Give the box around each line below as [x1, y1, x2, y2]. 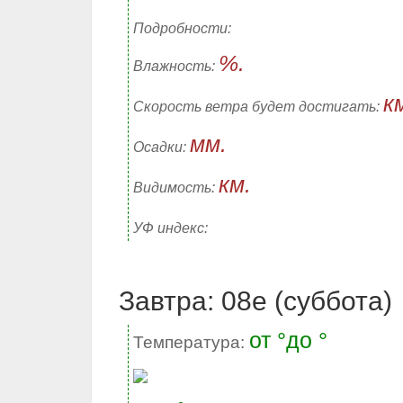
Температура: [133, 333, 249, 352]
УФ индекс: [133, 220, 208, 236]
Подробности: [133, 21, 231, 36]
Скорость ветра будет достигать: [133, 99, 383, 114]
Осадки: [133, 139, 190, 155]
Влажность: [133, 58, 219, 74]
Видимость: [133, 180, 219, 195]
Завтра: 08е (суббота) [119, 286, 392, 316]
